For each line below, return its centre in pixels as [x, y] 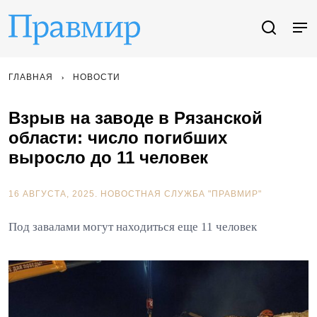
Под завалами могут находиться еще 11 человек [133, 227]
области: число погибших [118, 138]
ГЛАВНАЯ [31, 77]
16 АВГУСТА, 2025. [54, 194]
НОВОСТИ [97, 77]
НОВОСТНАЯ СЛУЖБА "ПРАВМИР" [181, 194]
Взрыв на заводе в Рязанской [136, 118]
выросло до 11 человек [108, 157]
